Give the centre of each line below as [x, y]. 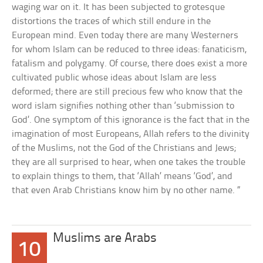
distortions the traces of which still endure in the [112, 21]
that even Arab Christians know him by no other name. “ [127, 190]
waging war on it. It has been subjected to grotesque [119, 7]
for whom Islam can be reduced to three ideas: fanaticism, [129, 50]
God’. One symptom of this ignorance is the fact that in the [131, 120]
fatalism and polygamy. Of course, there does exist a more [130, 64]
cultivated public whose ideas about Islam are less [114, 78]
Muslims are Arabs [105, 239]
